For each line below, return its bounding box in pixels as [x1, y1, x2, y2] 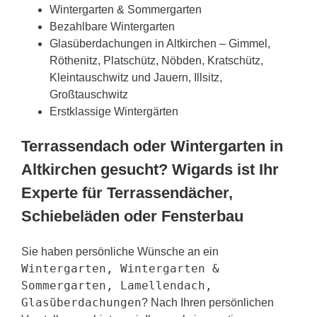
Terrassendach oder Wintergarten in [21, 137, 283, 155]
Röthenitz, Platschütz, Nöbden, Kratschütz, [50, 54, 263, 67]
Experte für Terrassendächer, [21, 183, 233, 202]
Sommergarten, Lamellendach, [21, 278, 212, 292]
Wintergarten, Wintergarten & [21, 261, 219, 275]
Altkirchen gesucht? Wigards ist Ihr [21, 160, 279, 178]
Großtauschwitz [50, 88, 128, 100]
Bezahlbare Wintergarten [50, 20, 175, 33]
